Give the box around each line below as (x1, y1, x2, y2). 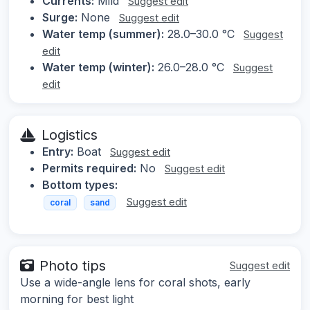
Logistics (42, 126, 98, 143)
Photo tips (39, 257, 106, 275)
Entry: (42, 144, 73, 158)
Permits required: (42, 161, 136, 175)
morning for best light (20, 292, 134, 307)
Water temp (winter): (42, 60, 154, 74)
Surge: (42, 10, 77, 24)
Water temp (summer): (42, 26, 164, 41)
